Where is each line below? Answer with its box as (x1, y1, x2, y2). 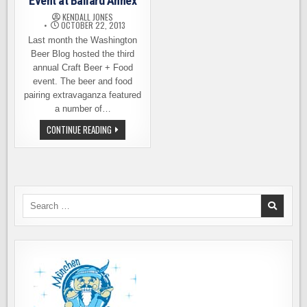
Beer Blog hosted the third (31, 49, 135, 59)
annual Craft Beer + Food (32, 62, 133, 73)
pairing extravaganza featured (24, 90, 142, 100)
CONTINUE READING (47, 123, 112, 136)
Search (22, 195, 51, 205)
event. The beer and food (33, 76, 133, 86)
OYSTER (111, 140, 139, 153)
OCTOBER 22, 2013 (58, 19, 125, 31)
